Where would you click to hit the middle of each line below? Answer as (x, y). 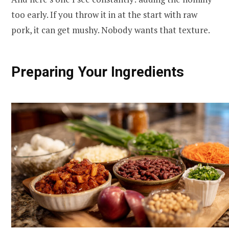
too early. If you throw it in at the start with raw (104, 14)
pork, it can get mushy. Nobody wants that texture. (111, 30)
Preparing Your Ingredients (98, 72)
